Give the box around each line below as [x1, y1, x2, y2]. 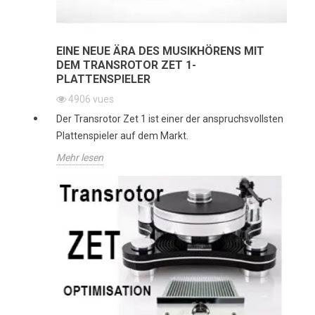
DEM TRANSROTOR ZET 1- [56, 58, 196, 72]
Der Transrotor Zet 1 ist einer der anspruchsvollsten [56, 112, 283, 124]
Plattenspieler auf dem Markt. [56, 129, 188, 141]
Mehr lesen [56, 151, 103, 163]
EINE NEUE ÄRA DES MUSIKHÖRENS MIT [56, 44, 264, 58]
